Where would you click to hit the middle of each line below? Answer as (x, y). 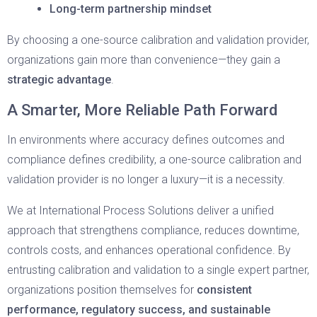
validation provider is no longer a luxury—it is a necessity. (146, 179)
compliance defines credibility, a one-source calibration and (154, 160)
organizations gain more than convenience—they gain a (144, 60)
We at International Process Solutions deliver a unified (140, 211)
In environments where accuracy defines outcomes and (146, 140)
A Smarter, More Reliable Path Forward (142, 110)
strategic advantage (59, 80)
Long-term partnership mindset (131, 9)
